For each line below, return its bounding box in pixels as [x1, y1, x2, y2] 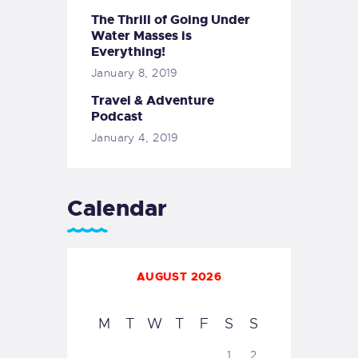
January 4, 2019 [91, 130, 179, 145]
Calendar [67, 193, 167, 224]
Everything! [91, 42, 165, 60]
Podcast [91, 108, 143, 125]
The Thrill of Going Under [91, 10, 250, 28]
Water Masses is [91, 26, 192, 44]
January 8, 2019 [91, 65, 178, 80]
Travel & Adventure [91, 92, 214, 109]
